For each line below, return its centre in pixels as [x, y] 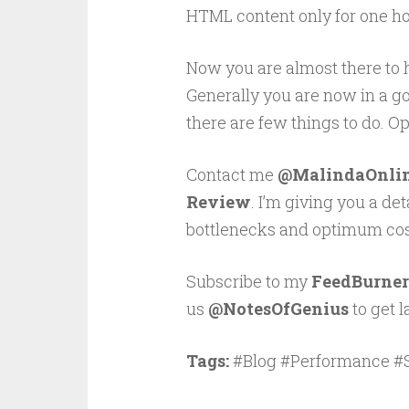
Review [218, 202]
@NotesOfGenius [278, 309]
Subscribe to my [248, 282]
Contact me [231, 175]
